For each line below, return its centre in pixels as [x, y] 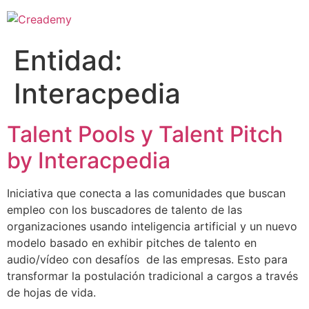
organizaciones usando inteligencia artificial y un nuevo [152, 226]
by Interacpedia [89, 160]
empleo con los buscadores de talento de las [124, 210]
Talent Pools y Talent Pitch [145, 134]
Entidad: [68, 60]
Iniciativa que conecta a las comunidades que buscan [146, 193]
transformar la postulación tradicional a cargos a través [152, 276]
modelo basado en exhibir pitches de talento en [132, 243]
